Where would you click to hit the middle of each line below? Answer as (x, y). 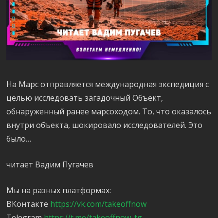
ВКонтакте (28, 204)
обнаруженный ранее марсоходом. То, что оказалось (109, 112)
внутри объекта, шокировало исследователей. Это (105, 125)
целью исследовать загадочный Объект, (85, 98)
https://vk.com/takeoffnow (99, 204)
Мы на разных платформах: (59, 191)
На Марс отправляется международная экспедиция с (108, 84)
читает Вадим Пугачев (50, 165)
